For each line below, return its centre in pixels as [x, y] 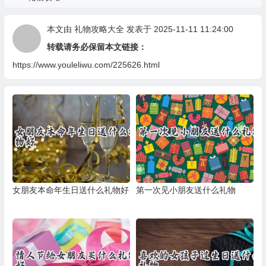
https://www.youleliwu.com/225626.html [86, 65]
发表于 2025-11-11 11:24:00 [178, 29]
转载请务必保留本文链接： [96, 47]
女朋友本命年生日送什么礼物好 [70, 190]
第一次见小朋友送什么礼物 [186, 190]
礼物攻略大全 [99, 29]
